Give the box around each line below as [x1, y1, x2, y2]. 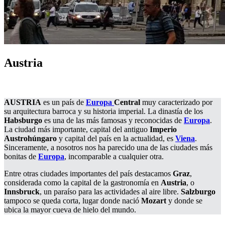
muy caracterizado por [140, 97, 212, 106]
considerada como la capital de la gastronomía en [4, 178, 161, 187]
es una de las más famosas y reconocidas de [42, 116, 184, 125]
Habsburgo [4, 116, 42, 125]
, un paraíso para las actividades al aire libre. [40, 187, 181, 196]
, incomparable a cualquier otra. [64, 152, 164, 161]
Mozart [141, 196, 166, 205]
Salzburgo [181, 187, 215, 196]
